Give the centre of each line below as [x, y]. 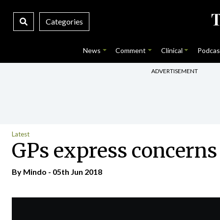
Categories [64, 21]
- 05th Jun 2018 [74, 172]
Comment [131, 50]
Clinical [172, 50]
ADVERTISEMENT [175, 71]
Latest [21, 134]
